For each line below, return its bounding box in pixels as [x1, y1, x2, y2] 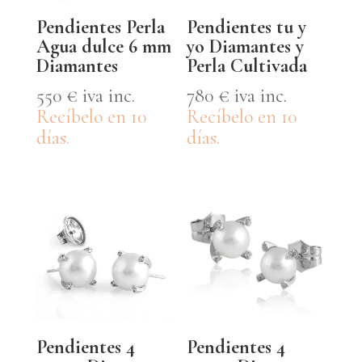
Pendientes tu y [187, 15, 307, 40]
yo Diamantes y [187, 35, 305, 59]
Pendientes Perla [36, 15, 165, 40]
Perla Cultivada [187, 54, 308, 78]
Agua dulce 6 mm [36, 35, 171, 59]
